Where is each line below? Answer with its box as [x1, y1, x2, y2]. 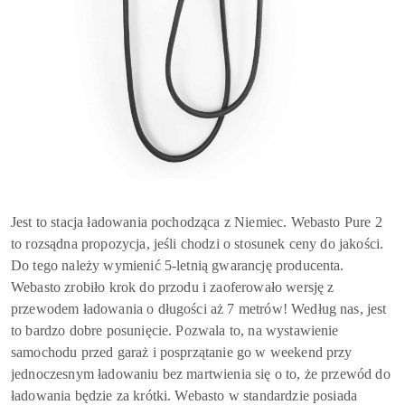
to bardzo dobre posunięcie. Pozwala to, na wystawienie [11, 323, 339, 339]
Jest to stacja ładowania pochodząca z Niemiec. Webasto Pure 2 [11, 214, 382, 231]
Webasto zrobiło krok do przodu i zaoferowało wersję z [11, 279, 334, 296]
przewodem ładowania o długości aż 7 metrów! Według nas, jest [11, 301, 387, 317]
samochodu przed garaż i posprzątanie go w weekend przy [11, 344, 353, 361]
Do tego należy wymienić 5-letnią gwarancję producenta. [11, 258, 344, 274]
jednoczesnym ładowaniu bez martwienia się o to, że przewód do [11, 366, 391, 382]
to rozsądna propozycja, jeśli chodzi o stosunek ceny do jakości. [11, 236, 384, 252]
